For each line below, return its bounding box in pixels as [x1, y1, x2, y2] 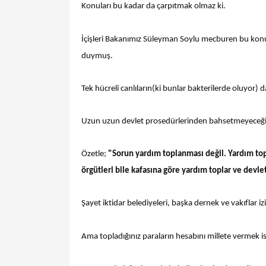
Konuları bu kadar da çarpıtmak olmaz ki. [81, 2, 226, 11]
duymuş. [81, 51, 113, 61]
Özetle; [81, 150, 108, 159]
